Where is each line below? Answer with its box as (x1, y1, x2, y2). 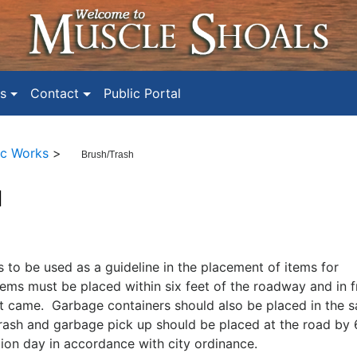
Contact (30, 84, 80, 101)
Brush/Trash (80, 148, 134, 160)
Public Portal (103, 84, 181, 101)
